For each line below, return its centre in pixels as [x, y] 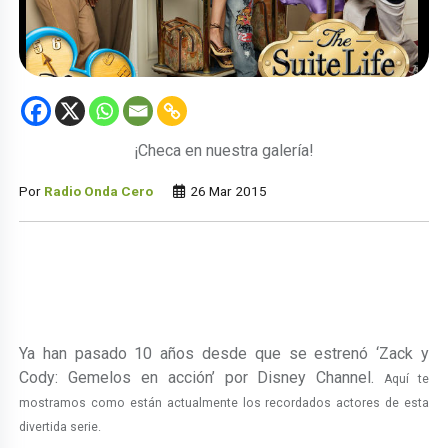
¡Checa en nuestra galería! [224, 150]
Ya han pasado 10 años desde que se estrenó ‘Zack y [224, 353]
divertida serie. [60, 426]
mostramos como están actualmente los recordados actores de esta [224, 402]
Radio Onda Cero [99, 190]
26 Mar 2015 [227, 190]
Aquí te [406, 378]
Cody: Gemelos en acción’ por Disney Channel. [201, 377]
